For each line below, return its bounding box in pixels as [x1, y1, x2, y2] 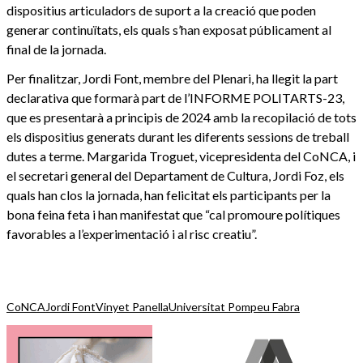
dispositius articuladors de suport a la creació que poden [6, 2, 316, 19]
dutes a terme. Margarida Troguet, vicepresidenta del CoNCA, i [6, 148, 356, 164]
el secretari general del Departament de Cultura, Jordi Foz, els [6, 168, 344, 184]
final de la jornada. [6, 41, 106, 58]
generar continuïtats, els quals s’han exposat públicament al [6, 22, 331, 38]
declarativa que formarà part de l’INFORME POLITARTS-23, [6, 90, 344, 106]
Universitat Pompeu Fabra [169, 300, 300, 314]
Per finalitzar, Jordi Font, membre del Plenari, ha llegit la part [6, 70, 338, 87]
